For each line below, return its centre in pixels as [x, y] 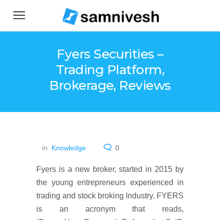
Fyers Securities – [110, 54]
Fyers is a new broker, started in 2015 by [110, 169]
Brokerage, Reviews [110, 85]
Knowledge [69, 148]
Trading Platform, [110, 70]
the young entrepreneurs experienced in [110, 182]
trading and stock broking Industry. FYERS [110, 196]
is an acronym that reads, [110, 209]
